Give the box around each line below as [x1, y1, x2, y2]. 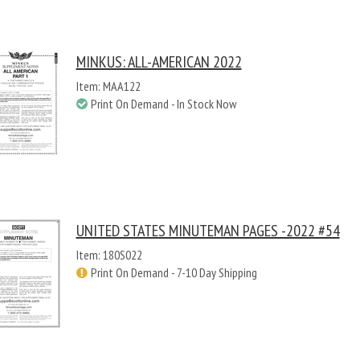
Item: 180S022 [76, 247, 142, 263]
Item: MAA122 [76, 78, 141, 94]
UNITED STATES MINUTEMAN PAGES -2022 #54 [76, 220, 340, 241]
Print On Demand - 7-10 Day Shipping [90, 264, 257, 280]
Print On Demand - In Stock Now [90, 96, 236, 112]
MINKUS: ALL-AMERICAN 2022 [76, 51, 242, 72]
